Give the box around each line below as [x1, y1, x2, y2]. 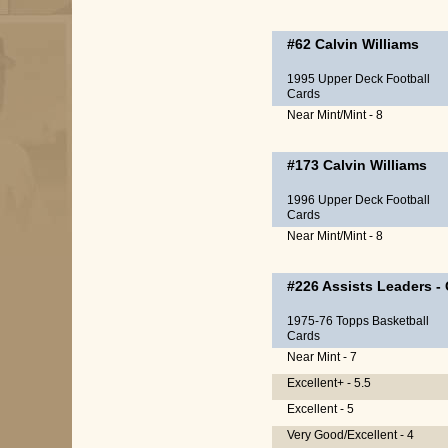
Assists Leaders [322, 278, 432, 294]
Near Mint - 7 [287, 350, 357, 364]
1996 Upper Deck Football [287, 193, 430, 207]
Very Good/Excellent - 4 [287, 428, 414, 442]
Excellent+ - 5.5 [287, 376, 371, 390]
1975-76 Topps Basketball [287, 314, 429, 328]
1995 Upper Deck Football [287, 72, 430, 86]
